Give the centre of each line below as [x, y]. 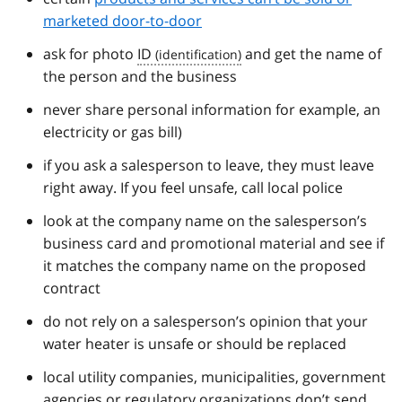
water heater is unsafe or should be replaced [195, 343]
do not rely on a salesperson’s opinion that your [205, 321]
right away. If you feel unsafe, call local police [193, 187]
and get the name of [311, 53]
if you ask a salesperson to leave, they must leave [209, 165]
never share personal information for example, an [212, 109]
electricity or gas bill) [113, 131]
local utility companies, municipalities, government [214, 376]
